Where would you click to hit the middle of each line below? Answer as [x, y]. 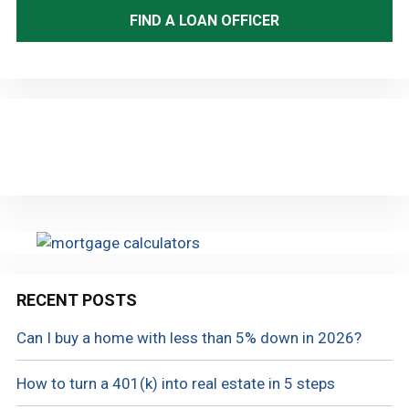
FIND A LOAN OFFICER [204, 20]
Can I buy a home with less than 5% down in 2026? [189, 338]
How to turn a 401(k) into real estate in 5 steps [175, 384]
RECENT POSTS [76, 300]
